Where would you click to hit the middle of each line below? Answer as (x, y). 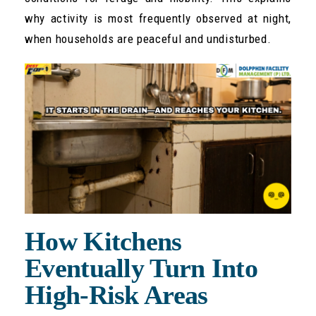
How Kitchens (103, 241)
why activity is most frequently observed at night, (158, 19)
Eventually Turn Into (141, 268)
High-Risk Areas (116, 294)
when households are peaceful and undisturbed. (148, 39)
